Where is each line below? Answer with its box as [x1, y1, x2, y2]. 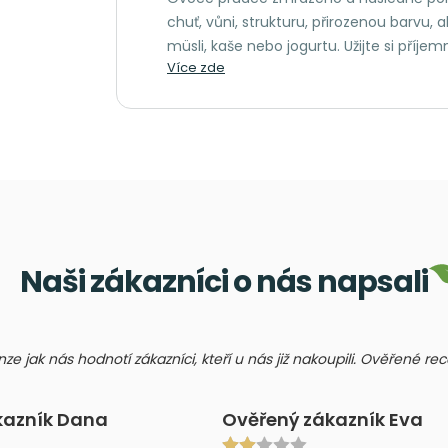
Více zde [167, 57, 225, 77]
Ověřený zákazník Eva [222, 407, 423, 432]
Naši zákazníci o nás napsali [20, 261, 428, 303]
